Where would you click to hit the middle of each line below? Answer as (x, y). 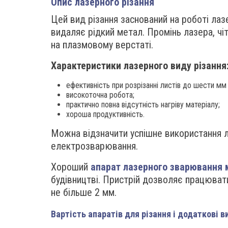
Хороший (71, 167)
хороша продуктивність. (105, 114)
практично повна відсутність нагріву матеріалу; (143, 105)
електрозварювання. (94, 146)
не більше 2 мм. (84, 192)
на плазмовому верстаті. (102, 45)
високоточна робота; (100, 95)
